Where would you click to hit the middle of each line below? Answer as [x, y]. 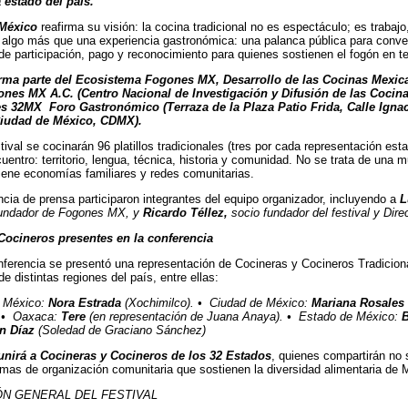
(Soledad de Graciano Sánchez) [120, 330]
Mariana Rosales [358, 303]
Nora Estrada [85, 303]
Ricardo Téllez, [185, 213]
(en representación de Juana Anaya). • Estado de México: [245, 316]
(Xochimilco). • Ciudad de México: [216, 303]
